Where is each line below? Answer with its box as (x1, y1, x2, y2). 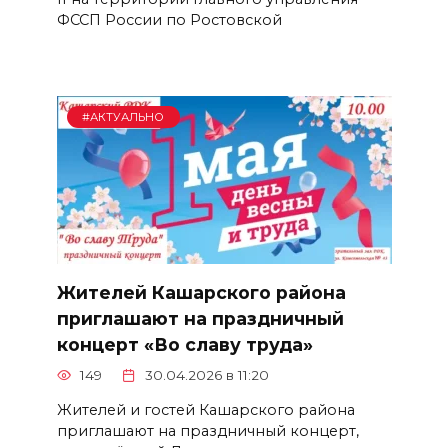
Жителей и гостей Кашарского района (56, 400, 355, 419)
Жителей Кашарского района (56, 281, 346, 303)
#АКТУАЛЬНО (82, 110, 165, 125)
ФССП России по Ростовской (56, 10, 282, 29)
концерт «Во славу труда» (56, 333, 313, 355)
